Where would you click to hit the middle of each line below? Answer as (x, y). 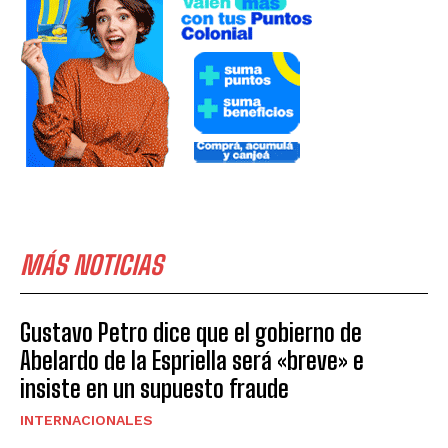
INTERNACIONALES (86, 420)
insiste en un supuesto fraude (154, 389)
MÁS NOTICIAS (91, 265)
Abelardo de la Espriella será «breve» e (192, 361)
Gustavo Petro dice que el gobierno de (191, 333)
